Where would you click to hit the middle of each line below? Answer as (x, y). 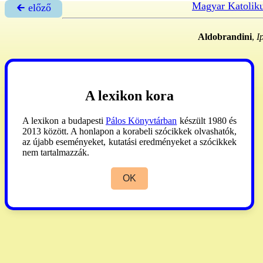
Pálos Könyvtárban (141, 120)
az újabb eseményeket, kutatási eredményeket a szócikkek (129, 141)
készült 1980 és (207, 120)
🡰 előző (33, 8)
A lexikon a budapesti (64, 120)
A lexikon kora (129, 95)
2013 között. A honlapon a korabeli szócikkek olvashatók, (129, 131)
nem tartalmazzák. (56, 152)
